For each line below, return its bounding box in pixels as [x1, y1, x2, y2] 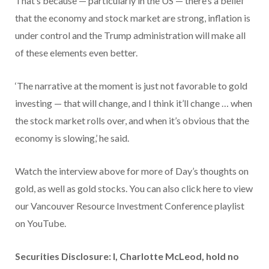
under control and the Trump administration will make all [15, 29, 246, 41]
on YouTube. [15, 217, 66, 229]
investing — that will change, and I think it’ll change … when [15, 97, 252, 109]
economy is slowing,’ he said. [15, 132, 129, 144]
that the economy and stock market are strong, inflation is [15, 12, 250, 24]
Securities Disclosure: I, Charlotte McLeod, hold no [15, 250, 239, 262]
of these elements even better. [15, 47, 138, 59]
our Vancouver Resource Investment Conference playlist [15, 200, 244, 212]
